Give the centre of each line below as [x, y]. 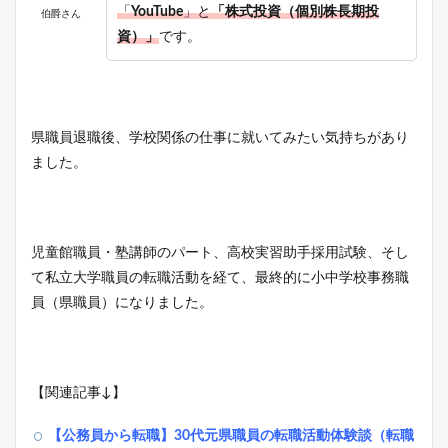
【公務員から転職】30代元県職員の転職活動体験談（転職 [231, 435]
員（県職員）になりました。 [122, 302]
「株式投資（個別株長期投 [295, 11]
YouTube [157, 11]
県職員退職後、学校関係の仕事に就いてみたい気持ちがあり [220, 137]
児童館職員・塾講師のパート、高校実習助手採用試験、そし [220, 252]
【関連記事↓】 [78, 392]
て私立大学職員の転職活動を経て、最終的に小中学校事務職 [220, 277]
